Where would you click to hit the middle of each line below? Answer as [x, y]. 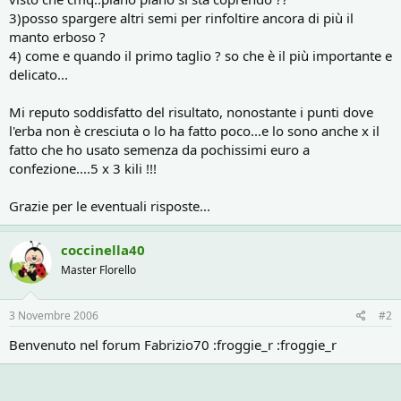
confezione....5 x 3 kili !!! [83, 168]
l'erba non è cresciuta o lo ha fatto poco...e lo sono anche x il [194, 130]
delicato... [38, 74]
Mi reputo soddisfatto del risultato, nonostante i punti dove [191, 111]
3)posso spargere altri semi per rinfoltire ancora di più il [181, 17]
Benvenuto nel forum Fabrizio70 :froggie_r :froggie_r [173, 345]
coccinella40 [103, 249]
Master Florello [98, 269]
